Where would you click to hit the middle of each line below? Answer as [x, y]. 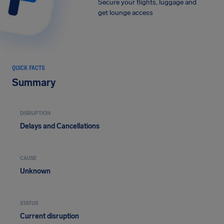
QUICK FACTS [28, 67]
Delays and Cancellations [60, 126]
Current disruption [49, 216]
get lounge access [125, 13]
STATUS [29, 203]
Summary [34, 82]
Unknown [35, 171]
